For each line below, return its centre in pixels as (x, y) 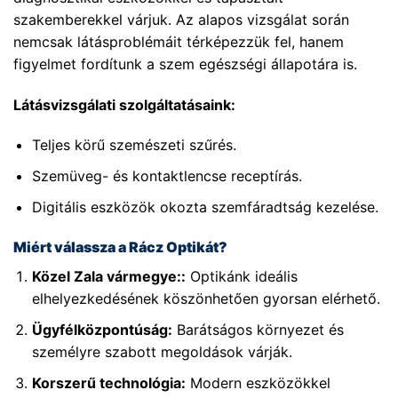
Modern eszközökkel (258, 382)
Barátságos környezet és (258, 329)
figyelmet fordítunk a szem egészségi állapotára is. (185, 64)
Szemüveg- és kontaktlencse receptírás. (167, 175)
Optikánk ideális (241, 277)
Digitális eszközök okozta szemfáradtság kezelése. (205, 207)
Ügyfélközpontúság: (102, 329)
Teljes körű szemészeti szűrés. (134, 145)
